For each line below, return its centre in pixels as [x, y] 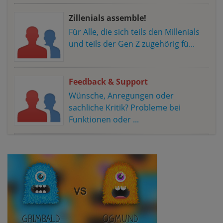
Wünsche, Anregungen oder [121, 95]
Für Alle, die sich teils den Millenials [134, 32]
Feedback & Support [108, 81]
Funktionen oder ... [104, 119]
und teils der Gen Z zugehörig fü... [132, 44]
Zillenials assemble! [108, 18]
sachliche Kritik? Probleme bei [125, 107]
